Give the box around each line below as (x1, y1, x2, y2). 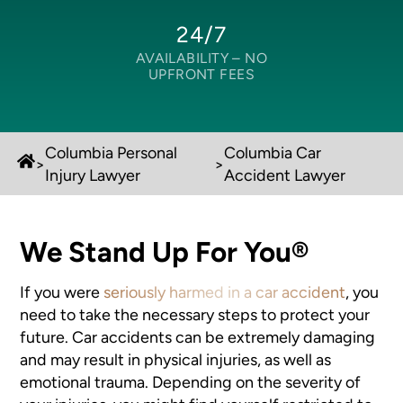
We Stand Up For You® (20, 234, 309, 269)
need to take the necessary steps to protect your (20, 305, 371, 325)
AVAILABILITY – (135, 49, 241, 67)
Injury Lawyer (45, 166, 141, 185)
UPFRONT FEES (148, 66, 255, 84)
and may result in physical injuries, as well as (20, 350, 332, 370)
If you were (20, 282, 104, 302)
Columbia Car (223, 143, 321, 163)
